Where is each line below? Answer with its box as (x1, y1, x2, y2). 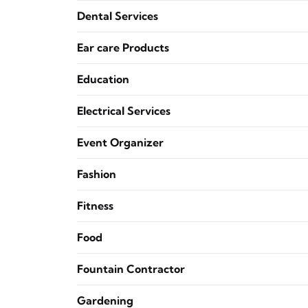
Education (77, 72, 129, 86)
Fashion (77, 167, 116, 181)
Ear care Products (77, 41, 169, 54)
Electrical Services (77, 104, 170, 118)
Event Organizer (77, 135, 164, 149)
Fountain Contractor (77, 262, 185, 276)
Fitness (77, 199, 113, 212)
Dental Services (77, 9, 158, 23)
